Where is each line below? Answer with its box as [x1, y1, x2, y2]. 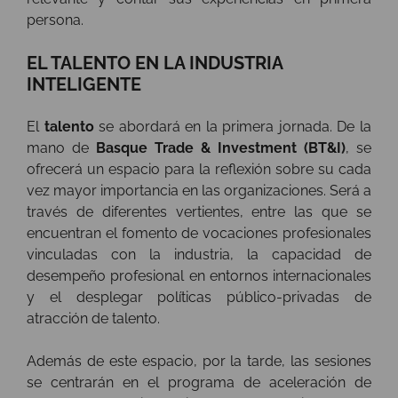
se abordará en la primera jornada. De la [93, 118, 372, 136]
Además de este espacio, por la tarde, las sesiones [27, 353, 371, 370]
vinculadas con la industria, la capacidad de [27, 246, 371, 264]
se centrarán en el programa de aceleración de [27, 374, 371, 392]
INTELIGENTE [27, 74, 141, 96]
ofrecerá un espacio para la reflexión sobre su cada [27, 161, 371, 179]
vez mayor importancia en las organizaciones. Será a [27, 182, 371, 200]
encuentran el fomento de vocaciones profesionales [27, 225, 371, 243]
